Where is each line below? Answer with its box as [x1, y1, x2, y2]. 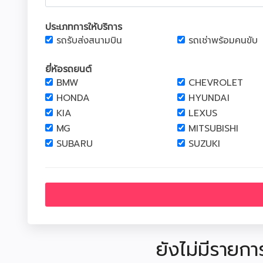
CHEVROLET [188, 76, 243, 90]
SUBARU [56, 137, 93, 151]
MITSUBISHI [188, 122, 238, 136]
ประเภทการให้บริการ [45, 20, 122, 34]
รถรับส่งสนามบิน [56, 33, 122, 48]
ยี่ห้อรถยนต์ [45, 62, 92, 76]
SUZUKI [188, 137, 220, 151]
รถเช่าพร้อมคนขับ [188, 33, 258, 48]
